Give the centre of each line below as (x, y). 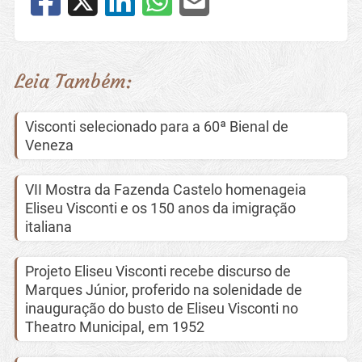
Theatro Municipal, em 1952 (114, 326)
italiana (48, 226)
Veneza (49, 145)
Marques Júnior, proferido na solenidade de (163, 289)
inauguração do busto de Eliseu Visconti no (161, 308)
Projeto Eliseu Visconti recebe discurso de (158, 271)
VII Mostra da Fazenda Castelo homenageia (165, 189)
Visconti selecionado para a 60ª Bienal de (156, 126)
